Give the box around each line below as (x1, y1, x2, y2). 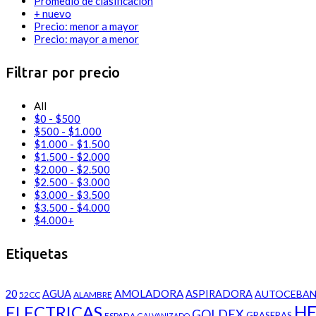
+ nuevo (34, 7, 71, 20)
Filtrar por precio (6, 63, 120, 80)
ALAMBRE (73, 289, 112, 300)
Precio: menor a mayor (34, 20, 139, 33)
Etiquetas (6, 245, 68, 262)
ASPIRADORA (186, 288, 253, 300)
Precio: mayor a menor (34, 32, 139, 46)
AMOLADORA (114, 287, 183, 300)
